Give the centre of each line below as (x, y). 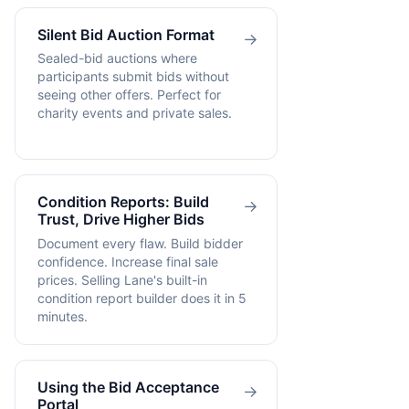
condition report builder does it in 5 (142, 298)
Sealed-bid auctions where (117, 58)
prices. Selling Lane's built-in (122, 279)
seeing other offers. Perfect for (129, 95)
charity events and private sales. (135, 113)
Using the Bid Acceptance (128, 387)
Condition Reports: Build (123, 202)
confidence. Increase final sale (128, 261)
